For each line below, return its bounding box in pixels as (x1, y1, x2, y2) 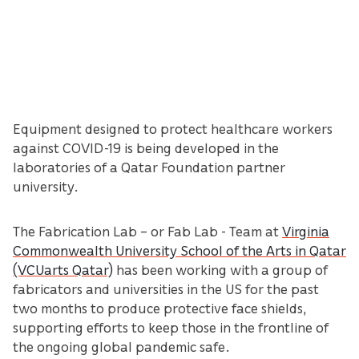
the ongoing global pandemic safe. (13, 337, 230, 355)
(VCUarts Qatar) (13, 260, 113, 278)
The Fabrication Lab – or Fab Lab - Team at (13, 221, 282, 240)
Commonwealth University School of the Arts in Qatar (13, 240, 346, 259)
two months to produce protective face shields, (13, 298, 307, 317)
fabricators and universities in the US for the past (13, 279, 319, 297)
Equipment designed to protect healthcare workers (13, 119, 333, 137)
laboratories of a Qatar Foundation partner (13, 157, 285, 175)
